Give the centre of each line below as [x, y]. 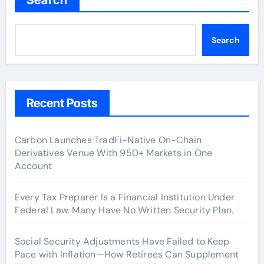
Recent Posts [62, 103]
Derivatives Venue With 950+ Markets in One [113, 153]
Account [33, 166]
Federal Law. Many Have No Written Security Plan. [124, 210]
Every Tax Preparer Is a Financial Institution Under [124, 197]
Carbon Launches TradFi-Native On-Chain [108, 140]
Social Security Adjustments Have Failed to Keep [122, 241]
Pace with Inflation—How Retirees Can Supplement [127, 254]
